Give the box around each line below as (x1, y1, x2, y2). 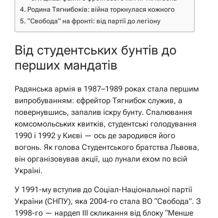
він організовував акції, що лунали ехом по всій (15, 154, 187, 164)
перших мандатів (15, 57, 117, 73)
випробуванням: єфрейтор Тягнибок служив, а (15, 96, 182, 106)
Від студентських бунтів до (15, 42, 177, 58)
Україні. (15, 166, 43, 176)
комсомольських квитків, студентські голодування (15, 119, 197, 129)
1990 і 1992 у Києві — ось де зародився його (15, 131, 175, 141)
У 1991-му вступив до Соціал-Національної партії (15, 185, 192, 195)
